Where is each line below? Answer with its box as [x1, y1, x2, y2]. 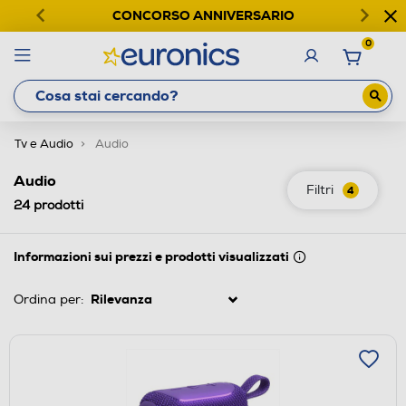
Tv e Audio [14, 136, 73, 151]
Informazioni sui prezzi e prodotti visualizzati [14, 247, 289, 265]
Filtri [306, 181, 333, 198]
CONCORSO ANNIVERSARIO [111, 7, 295, 24]
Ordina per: [14, 291, 83, 307]
